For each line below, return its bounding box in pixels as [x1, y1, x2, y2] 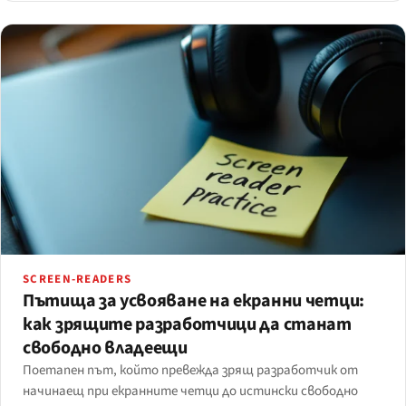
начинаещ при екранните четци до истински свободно [23, 382, 358, 401]
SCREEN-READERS [23, 271, 132, 288]
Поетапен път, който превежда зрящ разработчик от [23, 361, 358, 381]
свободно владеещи [23, 335, 188, 362]
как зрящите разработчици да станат [23, 312, 352, 338]
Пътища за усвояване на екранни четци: [23, 288, 364, 314]
